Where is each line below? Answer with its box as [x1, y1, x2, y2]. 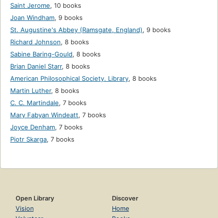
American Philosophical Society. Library [10, 74, 128, 83]
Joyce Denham [10, 123, 55, 131]
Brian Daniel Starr [10, 62, 62, 71]
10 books [54, 1, 81, 10]
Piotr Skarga [10, 135, 47, 144]
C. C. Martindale [10, 99, 59, 107]
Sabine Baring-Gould [10, 50, 73, 58]
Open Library [16, 195, 54, 202]
